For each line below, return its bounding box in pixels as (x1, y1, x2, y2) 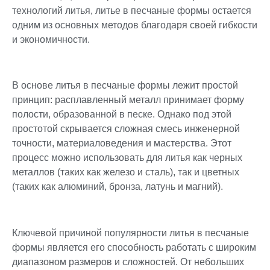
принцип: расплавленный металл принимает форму (12, 95, 244, 105)
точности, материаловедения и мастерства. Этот (12, 138, 231, 149)
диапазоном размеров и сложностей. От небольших (12, 257, 244, 268)
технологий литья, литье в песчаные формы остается (12, 5, 251, 16)
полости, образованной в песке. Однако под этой (12, 109, 231, 120)
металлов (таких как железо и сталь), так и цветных (12, 167, 239, 178)
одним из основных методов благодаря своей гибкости (12, 19, 257, 30)
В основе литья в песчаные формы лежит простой (12, 80, 238, 91)
